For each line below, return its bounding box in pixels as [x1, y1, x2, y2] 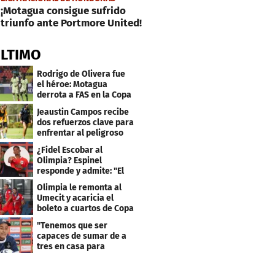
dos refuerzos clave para [37, 117, 134, 128]
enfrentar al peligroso [37, 127, 124, 138]
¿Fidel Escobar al [37, 144, 103, 155]
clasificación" [37, 262, 91, 273]
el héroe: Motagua [37, 79, 108, 90]
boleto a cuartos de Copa [37, 203, 134, 214]
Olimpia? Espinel [37, 155, 103, 166]
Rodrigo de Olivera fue [37, 68, 126, 79]
